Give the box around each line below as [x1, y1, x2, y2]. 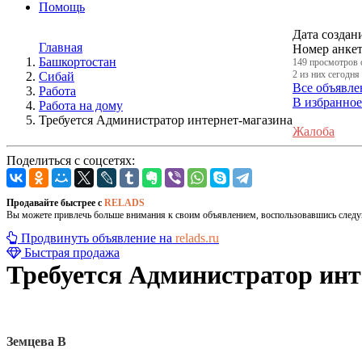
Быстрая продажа [24, 246, 120, 259]
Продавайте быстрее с [6, 197, 104, 208]
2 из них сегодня [293, 69, 360, 80]
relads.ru [175, 231, 219, 245]
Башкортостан [39, 55, 116, 69]
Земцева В [6, 335, 66, 349]
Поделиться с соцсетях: [6, 154, 135, 167]
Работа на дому [39, 99, 123, 112]
